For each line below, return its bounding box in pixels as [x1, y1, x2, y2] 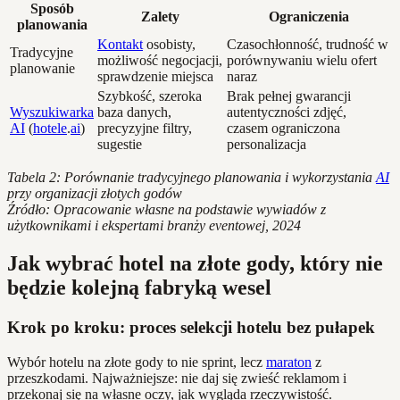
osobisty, [143, 37, 196, 53]
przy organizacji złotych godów [7, 186, 182, 202]
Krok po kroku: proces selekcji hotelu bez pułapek [7, 317, 375, 337]
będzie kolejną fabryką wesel [7, 276, 271, 299]
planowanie [10, 61, 75, 77]
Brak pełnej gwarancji [227, 88, 351, 104]
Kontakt [97, 37, 143, 53]
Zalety [141, 9, 179, 25]
